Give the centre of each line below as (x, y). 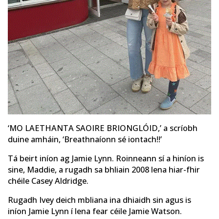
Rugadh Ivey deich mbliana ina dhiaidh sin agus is (99, 200)
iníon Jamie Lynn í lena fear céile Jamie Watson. (95, 211)
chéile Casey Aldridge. (48, 181)
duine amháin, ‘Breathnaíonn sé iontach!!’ (85, 139)
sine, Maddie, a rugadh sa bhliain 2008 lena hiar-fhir (104, 170)
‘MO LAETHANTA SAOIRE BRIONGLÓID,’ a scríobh (103, 128)
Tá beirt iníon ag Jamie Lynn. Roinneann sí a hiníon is (106, 159)
